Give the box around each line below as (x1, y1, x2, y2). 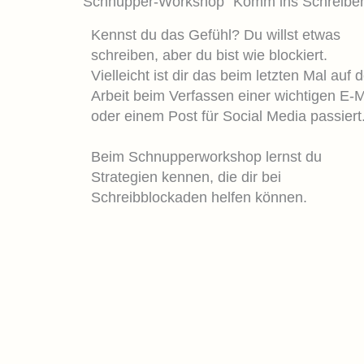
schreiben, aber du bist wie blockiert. (91, 46, 327, 63)
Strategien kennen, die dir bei (91, 168, 281, 185)
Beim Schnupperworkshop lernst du (91, 148, 322, 165)
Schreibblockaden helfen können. (91, 188, 307, 206)
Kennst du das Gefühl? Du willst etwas (91, 26, 340, 43)
